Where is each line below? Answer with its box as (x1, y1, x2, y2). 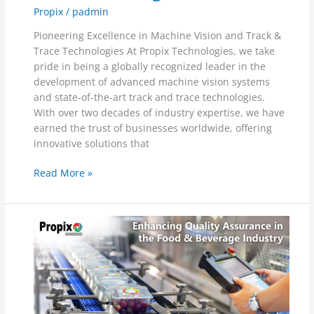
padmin (72, 5, 109, 19)
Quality (33, 231, 67, 245)
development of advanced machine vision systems (34, 74, 271, 88)
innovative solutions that (34, 136, 150, 150)
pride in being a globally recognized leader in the (34, 59, 266, 73)
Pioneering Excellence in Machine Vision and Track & (34, 28, 282, 42)
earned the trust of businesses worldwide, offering (34, 121, 273, 135)
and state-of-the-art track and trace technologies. (34, 90, 266, 104)
